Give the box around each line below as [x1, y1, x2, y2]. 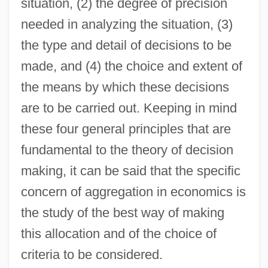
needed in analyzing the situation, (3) [20, 16, 233, 32]
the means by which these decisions [20, 79, 229, 95]
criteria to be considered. [20, 246, 163, 262]
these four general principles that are [20, 121, 231, 136]
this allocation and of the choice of [20, 226, 217, 241]
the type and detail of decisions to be [20, 37, 232, 53]
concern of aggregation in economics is [20, 184, 246, 199]
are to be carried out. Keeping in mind [20, 100, 237, 115]
